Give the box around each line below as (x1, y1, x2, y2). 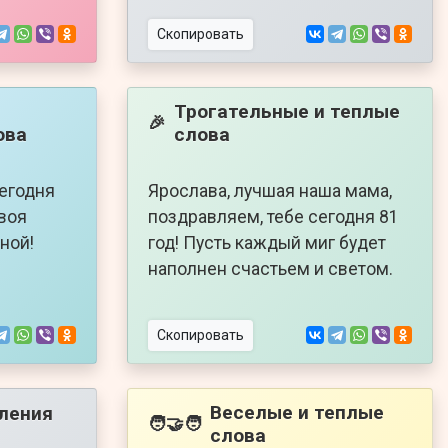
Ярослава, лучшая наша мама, (148, 180, 392, 201)
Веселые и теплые (210, 400, 384, 424)
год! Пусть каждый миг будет (148, 232, 386, 253)
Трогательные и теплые (174, 99, 400, 123)
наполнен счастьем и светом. (148, 258, 393, 279)
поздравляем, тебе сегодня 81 (148, 206, 399, 227)
